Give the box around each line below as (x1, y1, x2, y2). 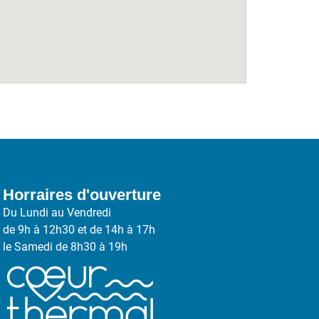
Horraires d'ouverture (2, 185, 161, 204)
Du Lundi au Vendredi (2, 205, 111, 219)
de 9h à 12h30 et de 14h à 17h (2, 222, 155, 236)
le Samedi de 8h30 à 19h (2, 239, 127, 253)
